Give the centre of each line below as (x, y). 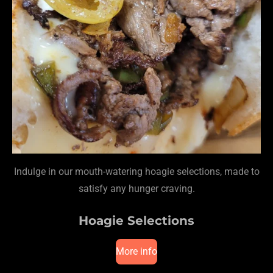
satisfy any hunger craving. (136, 188)
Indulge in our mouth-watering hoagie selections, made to (136, 171)
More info (136, 252)
